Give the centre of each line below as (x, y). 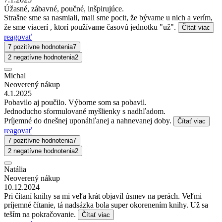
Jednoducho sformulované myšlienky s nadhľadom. (85, 111)
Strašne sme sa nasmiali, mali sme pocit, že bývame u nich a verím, (108, 17)
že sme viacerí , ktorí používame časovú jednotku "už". (91, 27)
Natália (15, 169)
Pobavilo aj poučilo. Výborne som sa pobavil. (75, 102)
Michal (15, 75)
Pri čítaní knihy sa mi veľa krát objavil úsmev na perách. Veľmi (103, 196)
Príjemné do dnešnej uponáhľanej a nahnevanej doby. (89, 120)
